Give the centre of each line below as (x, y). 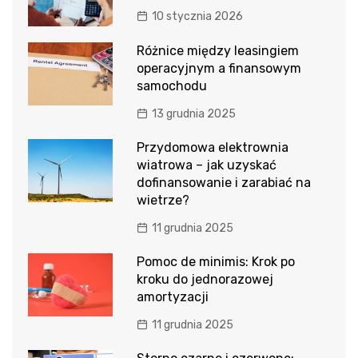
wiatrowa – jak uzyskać (206, 165)
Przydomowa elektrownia (212, 147)
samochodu (171, 86)
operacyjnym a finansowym (219, 68)
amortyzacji (172, 296)
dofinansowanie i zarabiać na (223, 182)
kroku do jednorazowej (205, 279)
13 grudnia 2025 (193, 113)
